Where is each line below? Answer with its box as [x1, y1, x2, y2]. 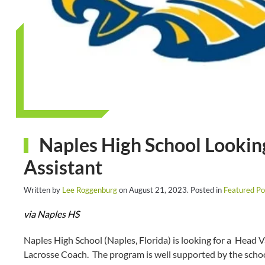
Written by [24, 185, 62, 195]
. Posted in [187, 185, 224, 195]
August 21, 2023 [129, 185, 187, 195]
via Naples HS [24, 208, 79, 220]
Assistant [24, 156, 102, 179]
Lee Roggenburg [62, 185, 117, 195]
